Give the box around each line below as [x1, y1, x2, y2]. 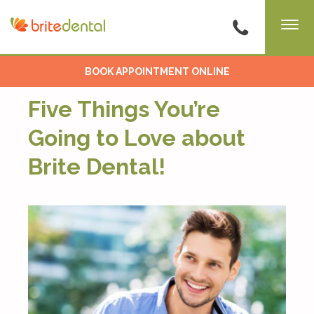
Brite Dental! [28, 153, 165, 179]
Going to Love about [28, 125, 245, 151]
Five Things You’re [28, 96, 220, 122]
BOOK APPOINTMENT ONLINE [84, 65, 230, 77]
